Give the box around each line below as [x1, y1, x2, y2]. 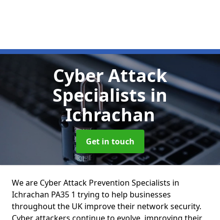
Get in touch [85, 136, 135, 147]
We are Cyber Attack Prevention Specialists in [12, 177, 179, 188]
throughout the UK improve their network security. [12, 201, 201, 212]
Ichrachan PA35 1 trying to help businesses [12, 189, 171, 200]
